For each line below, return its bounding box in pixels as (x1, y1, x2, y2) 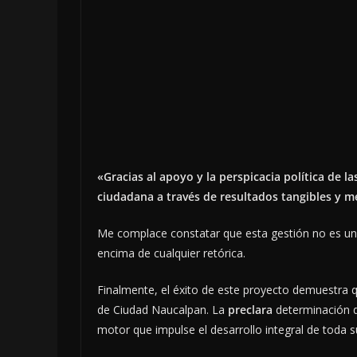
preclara (228, 302, 273, 318)
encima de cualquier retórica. (97, 245, 245, 261)
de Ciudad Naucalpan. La (97, 302, 228, 318)
